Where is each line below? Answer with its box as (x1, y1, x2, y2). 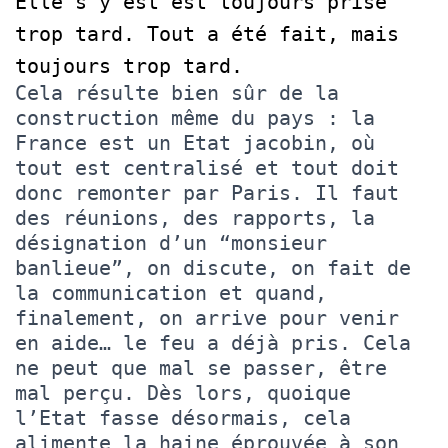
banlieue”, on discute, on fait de (15, 255, 411, 280)
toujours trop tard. (15, 53, 243, 78)
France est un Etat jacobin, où (15, 130, 375, 155)
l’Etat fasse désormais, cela (15, 405, 351, 430)
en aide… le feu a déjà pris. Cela (15, 330, 411, 355)
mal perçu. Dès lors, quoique (15, 380, 351, 405)
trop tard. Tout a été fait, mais (15, 21, 399, 46)
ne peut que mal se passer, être (15, 355, 387, 380)
